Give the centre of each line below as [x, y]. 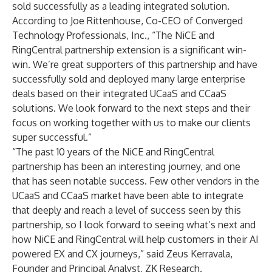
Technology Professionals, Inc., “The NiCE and [113, 35]
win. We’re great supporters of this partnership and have [135, 64]
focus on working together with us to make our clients [131, 123]
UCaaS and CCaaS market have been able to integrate [128, 195]
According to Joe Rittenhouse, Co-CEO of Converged [127, 21]
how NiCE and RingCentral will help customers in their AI [135, 239]
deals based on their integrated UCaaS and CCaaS [119, 93]
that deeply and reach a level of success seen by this [127, 210]
